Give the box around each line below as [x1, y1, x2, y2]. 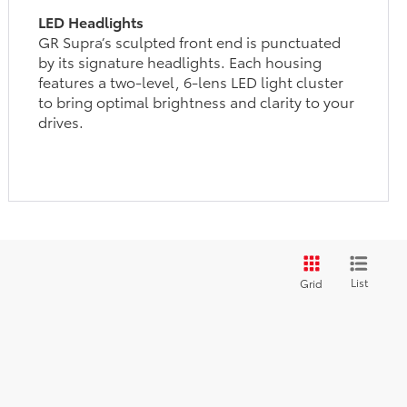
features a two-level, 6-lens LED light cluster [38, 70, 344, 92]
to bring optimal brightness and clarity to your [38, 90, 355, 112]
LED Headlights [38, 10, 144, 32]
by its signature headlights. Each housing [38, 50, 323, 72]
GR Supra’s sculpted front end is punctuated [38, 30, 342, 52]
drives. [38, 110, 84, 132]
